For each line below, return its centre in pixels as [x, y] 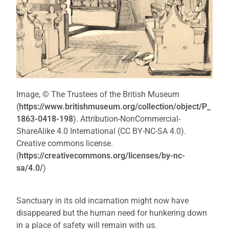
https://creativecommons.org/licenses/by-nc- [102, 155]
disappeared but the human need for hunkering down [112, 213]
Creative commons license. [65, 143]
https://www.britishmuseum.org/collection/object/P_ [115, 106]
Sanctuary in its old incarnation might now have [103, 200]
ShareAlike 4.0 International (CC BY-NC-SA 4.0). [101, 131]
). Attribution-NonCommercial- [127, 119]
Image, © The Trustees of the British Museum [98, 94]
